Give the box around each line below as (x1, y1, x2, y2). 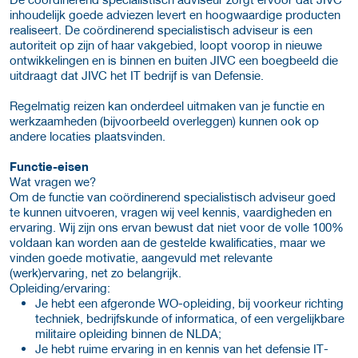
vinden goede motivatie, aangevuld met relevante (10, 249, 272, 265)
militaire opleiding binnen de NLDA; (35, 325, 221, 340)
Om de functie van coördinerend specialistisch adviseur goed (10, 189, 336, 204)
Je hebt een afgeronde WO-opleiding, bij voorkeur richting (35, 295, 344, 310)
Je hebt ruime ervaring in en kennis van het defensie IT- (35, 340, 328, 356)
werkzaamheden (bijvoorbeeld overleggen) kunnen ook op (10, 113, 319, 128)
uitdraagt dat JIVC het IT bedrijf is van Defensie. (10, 67, 264, 82)
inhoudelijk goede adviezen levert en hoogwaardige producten (10, 6, 340, 22)
